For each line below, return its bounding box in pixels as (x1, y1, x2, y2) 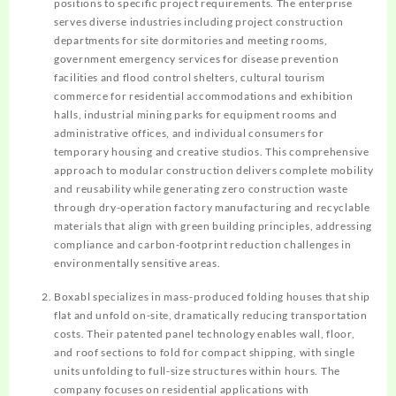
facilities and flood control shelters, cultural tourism (54, 70, 325, 84)
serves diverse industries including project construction (54, 14, 344, 28)
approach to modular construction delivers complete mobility (54, 163, 374, 177)
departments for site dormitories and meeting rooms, (54, 33, 328, 47)
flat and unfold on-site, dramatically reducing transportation (54, 308, 368, 322)
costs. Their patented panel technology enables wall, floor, (54, 326, 355, 340)
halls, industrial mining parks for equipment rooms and (54, 107, 338, 121)
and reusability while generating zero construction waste (54, 181, 348, 195)
